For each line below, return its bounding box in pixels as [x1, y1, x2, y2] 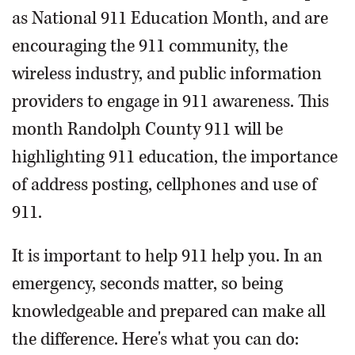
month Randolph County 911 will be [12, 117, 283, 141]
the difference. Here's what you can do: [12, 327, 299, 351]
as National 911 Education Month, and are [12, 6, 328, 30]
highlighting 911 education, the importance [12, 145, 338, 169]
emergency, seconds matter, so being [12, 272, 283, 296]
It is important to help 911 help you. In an [12, 244, 323, 268]
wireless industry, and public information [12, 62, 322, 86]
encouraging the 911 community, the [12, 34, 288, 58]
